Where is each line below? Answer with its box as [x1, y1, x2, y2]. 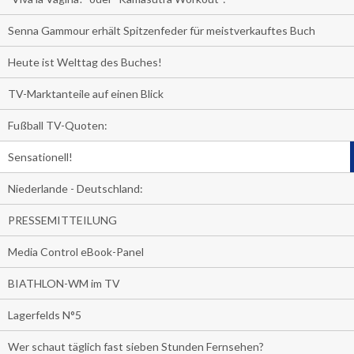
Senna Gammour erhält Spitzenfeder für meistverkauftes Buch [8, 24, 315, 38]
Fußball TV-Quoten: [8, 119, 107, 133]
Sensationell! [8, 150, 73, 164]
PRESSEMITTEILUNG [8, 213, 117, 228]
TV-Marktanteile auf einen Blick [8, 87, 164, 101]
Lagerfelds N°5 [8, 308, 81, 322]
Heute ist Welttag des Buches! [8, 55, 162, 70]
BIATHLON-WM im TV [8, 277, 120, 291]
